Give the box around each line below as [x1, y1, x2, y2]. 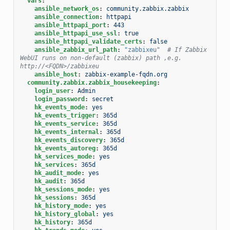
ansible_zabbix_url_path [34, 46, 117, 53]
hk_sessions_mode [34, 185, 92, 193]
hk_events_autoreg [34, 144, 95, 152]
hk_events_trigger [34, 111, 95, 119]
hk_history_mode [34, 202, 88, 209]
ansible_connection [34, 13, 99, 21]
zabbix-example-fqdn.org [84, 70, 167, 78]
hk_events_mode [34, 103, 85, 111]
